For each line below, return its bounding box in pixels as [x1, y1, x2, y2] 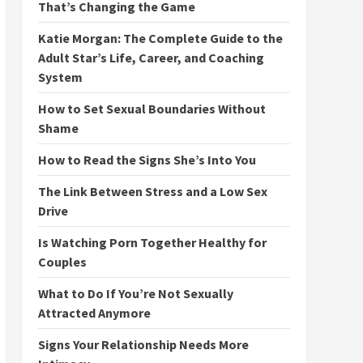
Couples [37, 254, 87, 270]
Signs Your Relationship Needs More [37, 336, 249, 352]
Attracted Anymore [37, 305, 151, 321]
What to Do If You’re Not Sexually [37, 285, 233, 301]
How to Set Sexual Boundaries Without [37, 100, 266, 117]
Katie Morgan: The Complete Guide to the [37, 30, 283, 46]
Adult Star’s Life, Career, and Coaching [37, 49, 264, 66]
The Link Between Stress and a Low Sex [37, 183, 267, 199]
